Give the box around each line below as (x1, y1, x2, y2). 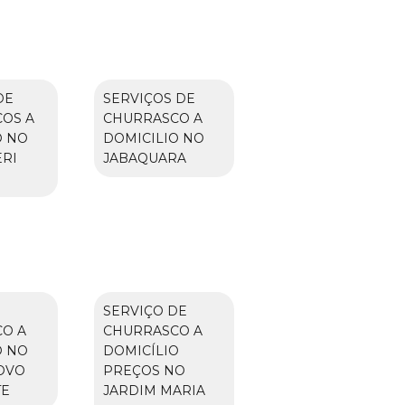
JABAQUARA (102, 149, 186, 166)
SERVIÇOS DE (102, 89, 195, 107)
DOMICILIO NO (102, 129, 204, 146)
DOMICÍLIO (102, 342, 179, 359)
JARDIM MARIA (102, 381, 205, 399)
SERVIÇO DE (102, 302, 187, 319)
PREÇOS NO (102, 362, 185, 379)
